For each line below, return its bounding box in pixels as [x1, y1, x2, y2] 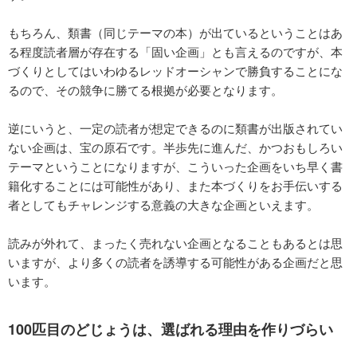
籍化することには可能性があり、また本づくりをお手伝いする [8, 176, 343, 194]
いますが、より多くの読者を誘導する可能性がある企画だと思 [8, 253, 343, 270]
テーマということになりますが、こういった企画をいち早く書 [8, 157, 343, 175]
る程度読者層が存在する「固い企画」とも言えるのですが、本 [8, 42, 343, 60]
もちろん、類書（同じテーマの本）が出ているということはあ [8, 23, 343, 41]
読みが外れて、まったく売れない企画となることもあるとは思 [8, 233, 343, 251]
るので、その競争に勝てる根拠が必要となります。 [8, 80, 283, 98]
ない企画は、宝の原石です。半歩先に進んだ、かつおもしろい [8, 138, 343, 155]
